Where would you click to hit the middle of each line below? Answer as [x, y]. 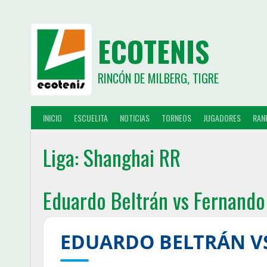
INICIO [52, 117]
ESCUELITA [91, 117]
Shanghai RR [132, 157]
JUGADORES [222, 117]
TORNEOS [176, 117]
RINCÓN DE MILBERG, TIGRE [158, 78]
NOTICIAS [135, 117]
